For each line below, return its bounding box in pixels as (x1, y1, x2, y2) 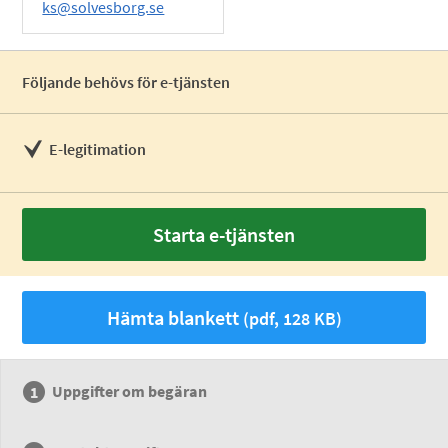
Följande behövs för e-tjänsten (22, 72, 231, 92)
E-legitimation (49, 139, 147, 159)
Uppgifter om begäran (52, 381, 208, 401)
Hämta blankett (106, 305, 239, 330)
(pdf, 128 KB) (238, 307, 342, 330)
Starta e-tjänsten (153, 222, 295, 247)
